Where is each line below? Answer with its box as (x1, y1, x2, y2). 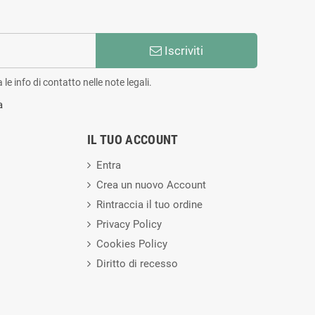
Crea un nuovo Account (96, 178, 206, 191)
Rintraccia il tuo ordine (96, 198, 202, 211)
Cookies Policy (96, 237, 167, 250)
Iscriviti (161, 43, 203, 58)
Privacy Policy (96, 217, 162, 231)
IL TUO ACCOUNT (86, 131, 179, 147)
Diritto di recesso (96, 257, 178, 270)
